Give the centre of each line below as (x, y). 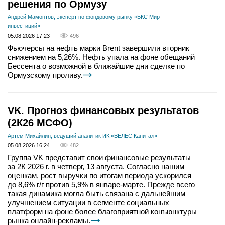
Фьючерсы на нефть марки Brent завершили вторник (98, 48)
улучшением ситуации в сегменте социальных (88, 202)
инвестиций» (24, 26)
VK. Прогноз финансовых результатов (103, 110)
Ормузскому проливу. (45, 75)
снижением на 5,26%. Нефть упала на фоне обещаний (101, 57)
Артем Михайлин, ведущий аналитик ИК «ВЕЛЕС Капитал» (82, 135)
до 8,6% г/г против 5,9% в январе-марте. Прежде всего (101, 184)
